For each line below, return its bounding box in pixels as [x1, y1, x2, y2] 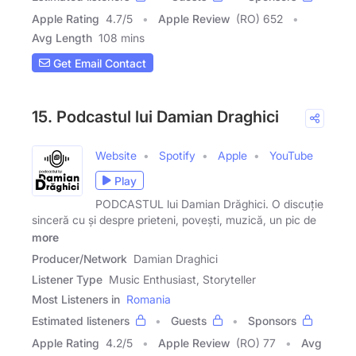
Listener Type [32, 273, 103, 287]
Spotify [159, 149, 195, 163]
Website [95, 149, 137, 163]
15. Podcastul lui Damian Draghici [32, 107, 279, 127]
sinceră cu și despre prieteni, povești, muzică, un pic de [32, 213, 316, 227]
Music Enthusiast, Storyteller [109, 273, 256, 287]
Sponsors [248, 314, 296, 328]
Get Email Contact [50, 56, 146, 70]
